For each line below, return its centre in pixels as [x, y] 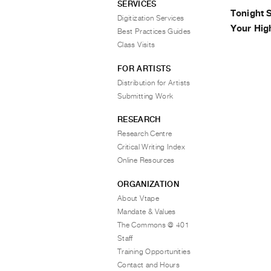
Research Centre [145, 134]
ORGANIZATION [148, 184]
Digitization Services [151, 18]
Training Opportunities [154, 251]
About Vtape [138, 198]
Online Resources [146, 160]
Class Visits [136, 45]
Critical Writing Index [151, 147]
